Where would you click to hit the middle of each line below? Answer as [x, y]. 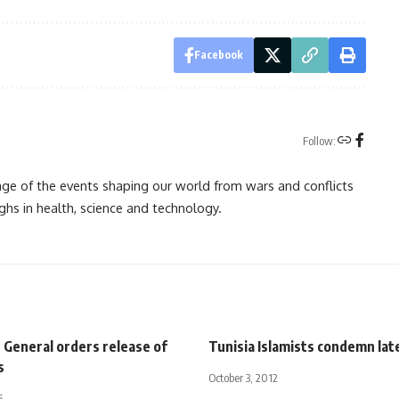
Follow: [319, 141]
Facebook [218, 54]
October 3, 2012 [243, 377]
